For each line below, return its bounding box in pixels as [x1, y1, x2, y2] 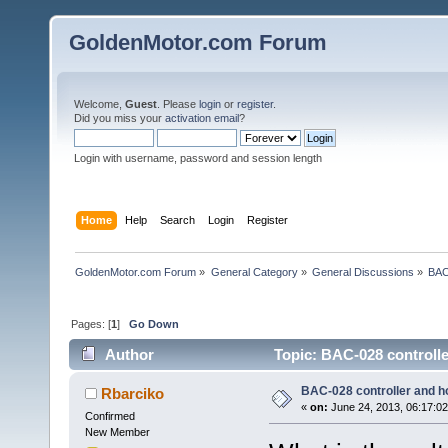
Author [105, 346, 155, 364]
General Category [210, 265, 298, 278]
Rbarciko [101, 385, 165, 403]
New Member [84, 426, 150, 439]
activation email [165, 112, 239, 124]
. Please [157, 98, 199, 110]
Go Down [129, 317, 180, 330]
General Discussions [311, 265, 414, 278]
